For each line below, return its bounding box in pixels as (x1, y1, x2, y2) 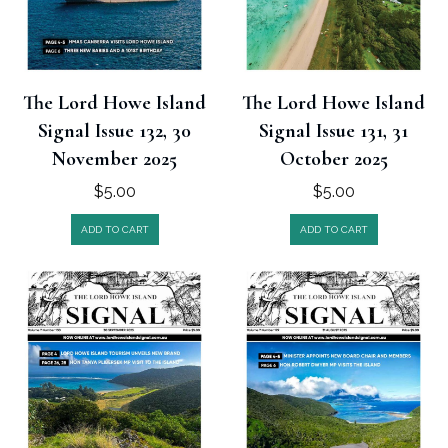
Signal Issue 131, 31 (259, 119, 408, 144)
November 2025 (52, 147, 177, 172)
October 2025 (279, 147, 388, 172)
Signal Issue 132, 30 (38, 119, 191, 144)
